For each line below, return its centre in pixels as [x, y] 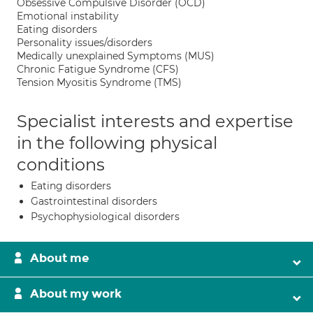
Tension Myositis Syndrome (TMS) [99, 82]
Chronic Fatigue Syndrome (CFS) [98, 69]
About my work [76, 294]
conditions [61, 165]
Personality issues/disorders [85, 43]
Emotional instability [68, 16]
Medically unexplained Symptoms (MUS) [116, 56]
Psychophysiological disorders [105, 217]
